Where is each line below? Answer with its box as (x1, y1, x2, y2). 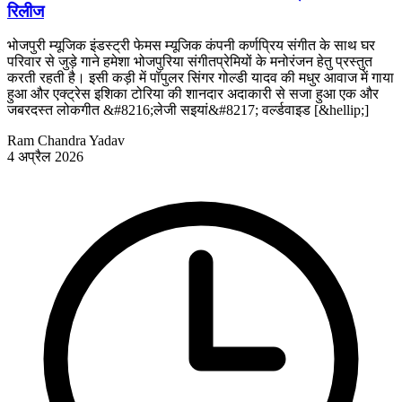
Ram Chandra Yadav (7, 133, 125, 149)
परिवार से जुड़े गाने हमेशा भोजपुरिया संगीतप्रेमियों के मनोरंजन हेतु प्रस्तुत (7, 54, 372, 70)
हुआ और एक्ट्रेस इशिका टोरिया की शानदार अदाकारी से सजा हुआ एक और (7, 86, 379, 102)
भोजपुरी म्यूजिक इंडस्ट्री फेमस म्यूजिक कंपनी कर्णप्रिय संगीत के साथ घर (7, 38, 375, 54)
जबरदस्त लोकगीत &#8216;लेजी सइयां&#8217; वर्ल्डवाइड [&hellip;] (7, 102, 369, 118)
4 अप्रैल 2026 (7, 149, 83, 165)
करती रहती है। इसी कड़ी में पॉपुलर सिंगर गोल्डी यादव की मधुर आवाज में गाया (7, 70, 394, 86)
